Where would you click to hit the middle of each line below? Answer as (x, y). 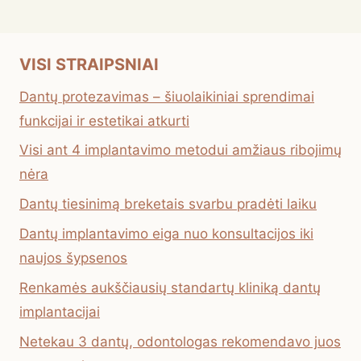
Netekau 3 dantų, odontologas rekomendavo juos (180, 341)
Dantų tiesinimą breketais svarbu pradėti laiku (168, 204)
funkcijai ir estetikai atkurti (104, 120)
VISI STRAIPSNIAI (89, 64)
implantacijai (60, 311)
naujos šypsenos (73, 257)
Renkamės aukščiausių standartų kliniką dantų (170, 287)
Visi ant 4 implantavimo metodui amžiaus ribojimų (180, 150)
